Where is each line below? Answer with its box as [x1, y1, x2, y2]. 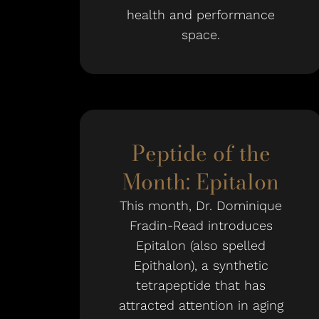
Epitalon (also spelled [136, 238, 266, 253]
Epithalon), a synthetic [133, 258, 268, 273]
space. [182, 27, 220, 42]
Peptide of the [131, 137, 271, 169]
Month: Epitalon [122, 165, 279, 198]
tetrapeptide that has [136, 278, 266, 293]
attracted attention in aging [118, 298, 283, 313]
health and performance [127, 7, 275, 22]
